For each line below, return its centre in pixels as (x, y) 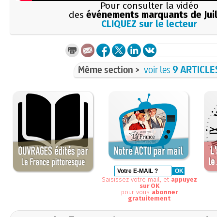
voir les (158, 69)
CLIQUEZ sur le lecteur (149, 24)
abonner (164, 192)
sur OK (149, 186)
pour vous (136, 192)
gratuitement (149, 198)
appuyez (184, 179)
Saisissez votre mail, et (136, 179)
